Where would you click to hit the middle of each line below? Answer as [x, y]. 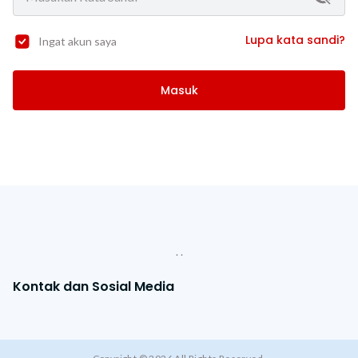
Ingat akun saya [78, 41]
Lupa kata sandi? [295, 40]
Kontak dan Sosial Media [93, 286]
